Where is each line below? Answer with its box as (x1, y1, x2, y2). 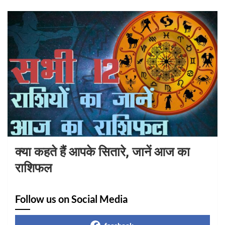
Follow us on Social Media (15, 193, 128, 205)
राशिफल (15, 161, 52, 176)
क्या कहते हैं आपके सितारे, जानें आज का (15, 145, 190, 160)
